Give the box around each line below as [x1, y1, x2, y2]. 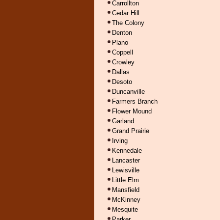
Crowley [112, 58, 135, 66]
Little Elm [112, 176, 139, 184]
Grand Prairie [112, 127, 149, 135]
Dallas [112, 68, 130, 76]
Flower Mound [112, 108, 152, 115]
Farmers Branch [112, 98, 158, 105]
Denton [112, 29, 132, 36]
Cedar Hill [112, 9, 139, 17]
